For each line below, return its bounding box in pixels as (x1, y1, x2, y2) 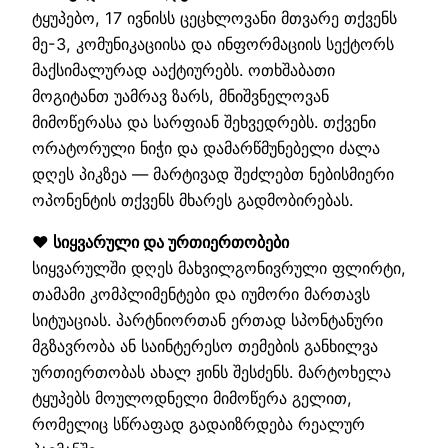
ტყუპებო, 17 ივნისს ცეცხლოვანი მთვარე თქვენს (32, 7, 397, 28)
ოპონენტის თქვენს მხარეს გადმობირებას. (32, 189, 353, 210)
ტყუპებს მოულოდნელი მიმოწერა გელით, (32, 388, 352, 409)
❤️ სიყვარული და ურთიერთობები (32, 232, 289, 253)
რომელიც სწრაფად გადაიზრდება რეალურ (32, 414, 365, 435)
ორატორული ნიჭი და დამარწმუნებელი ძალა (32, 137, 380, 158)
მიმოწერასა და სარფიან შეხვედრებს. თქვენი (32, 111, 376, 132)
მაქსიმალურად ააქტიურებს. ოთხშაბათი (32, 59, 335, 80)
